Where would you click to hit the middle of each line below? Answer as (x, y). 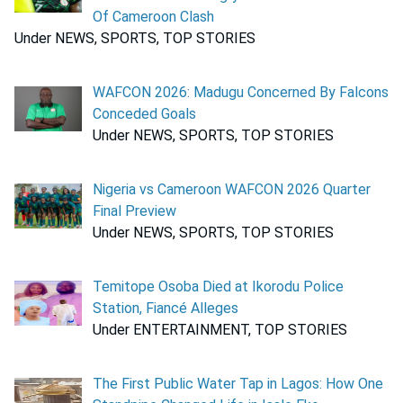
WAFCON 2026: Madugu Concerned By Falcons (241, 93)
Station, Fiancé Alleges (166, 309)
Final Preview (134, 211)
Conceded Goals (144, 114)
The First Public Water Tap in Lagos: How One (238, 384)
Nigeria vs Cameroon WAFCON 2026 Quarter (232, 190)
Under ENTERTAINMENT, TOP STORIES (220, 330)
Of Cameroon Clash (153, 17)
